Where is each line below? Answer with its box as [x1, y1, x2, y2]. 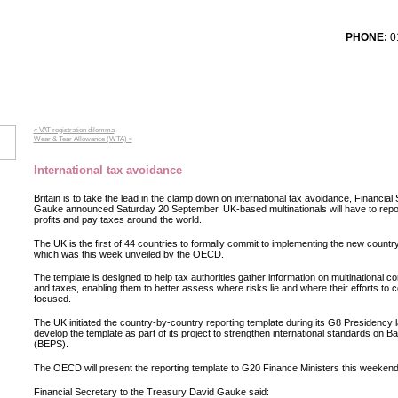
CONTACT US [249, 99, 330, 113]
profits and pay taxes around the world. [33, 213, 202, 225]
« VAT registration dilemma [33, 125, 115, 134]
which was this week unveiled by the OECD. [33, 248, 224, 259]
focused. [33, 293, 71, 305]
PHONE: [345, 31, 387, 43]
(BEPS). [33, 338, 68, 350]
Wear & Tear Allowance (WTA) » [33, 134, 132, 143]
